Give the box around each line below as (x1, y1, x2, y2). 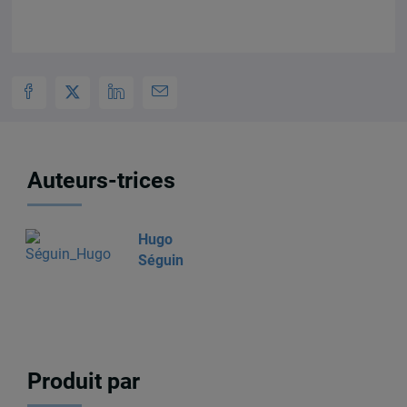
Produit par (27, 367, 141, 394)
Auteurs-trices (27, 166, 176, 194)
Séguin (137, 252, 184, 270)
